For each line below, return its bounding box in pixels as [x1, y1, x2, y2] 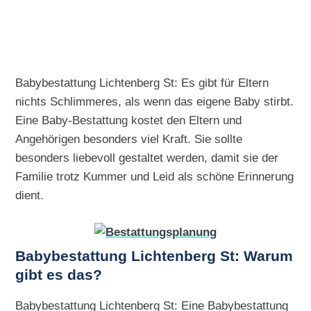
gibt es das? [15, 266, 103, 283]
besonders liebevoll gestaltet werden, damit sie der [15, 150, 279, 165]
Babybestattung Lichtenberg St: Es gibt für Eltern [15, 75, 269, 90]
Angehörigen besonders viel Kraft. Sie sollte [15, 131, 243, 146]
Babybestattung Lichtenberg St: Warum [15, 247, 294, 264]
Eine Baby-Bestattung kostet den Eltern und [15, 112, 242, 127]
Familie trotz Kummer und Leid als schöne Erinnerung [15, 169, 294, 183]
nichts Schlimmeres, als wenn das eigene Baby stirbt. [15, 94, 294, 108]
